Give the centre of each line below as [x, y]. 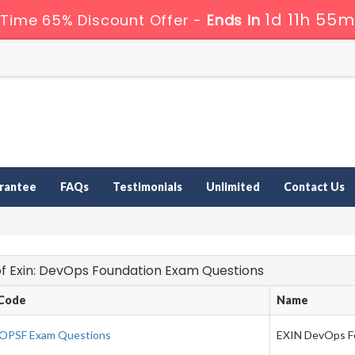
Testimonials [147, 187]
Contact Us [314, 187]
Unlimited [233, 187]
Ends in [235, 20]
